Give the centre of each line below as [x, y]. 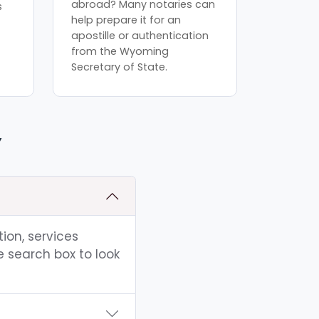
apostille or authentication [140, 35]
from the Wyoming [120, 51]
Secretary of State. [120, 67]
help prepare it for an [126, 20]
